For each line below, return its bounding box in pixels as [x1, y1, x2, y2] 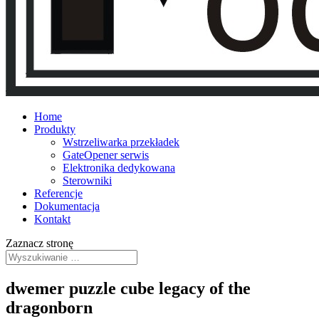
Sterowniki [63, 174, 112, 187]
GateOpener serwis [63, 149, 149, 161]
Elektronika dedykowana [63, 162, 175, 174]
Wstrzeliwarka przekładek [63, 136, 179, 148]
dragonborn [6, 298, 93, 317]
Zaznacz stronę [6, 237, 73, 249]
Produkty [34, 123, 75, 135]
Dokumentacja [34, 200, 100, 212]
